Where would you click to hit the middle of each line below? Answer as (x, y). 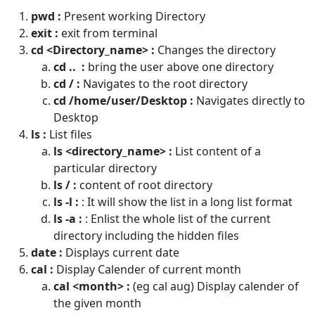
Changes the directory (215, 50)
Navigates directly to (249, 101)
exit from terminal (108, 33)
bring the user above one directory (179, 67)
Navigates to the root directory (164, 84)
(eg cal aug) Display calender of (214, 287)
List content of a (217, 152)
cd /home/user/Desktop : (123, 101)
